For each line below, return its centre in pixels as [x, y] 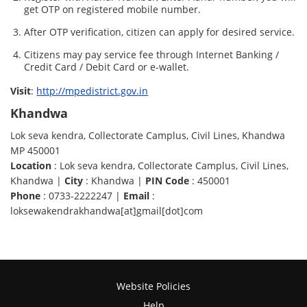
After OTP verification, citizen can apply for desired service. [160, 32]
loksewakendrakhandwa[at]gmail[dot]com [107, 211]
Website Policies [153, 286]
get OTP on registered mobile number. [113, 10]
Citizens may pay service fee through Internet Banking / [152, 55]
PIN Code [168, 181]
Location [31, 166]
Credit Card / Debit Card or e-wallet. [107, 67]
